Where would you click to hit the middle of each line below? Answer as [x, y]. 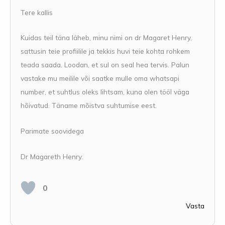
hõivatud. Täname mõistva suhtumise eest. [89, 105]
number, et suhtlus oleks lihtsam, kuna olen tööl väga [105, 92]
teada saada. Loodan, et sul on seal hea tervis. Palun [105, 65]
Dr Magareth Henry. [52, 157]
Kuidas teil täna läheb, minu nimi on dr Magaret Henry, [106, 38]
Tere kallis [37, 12]
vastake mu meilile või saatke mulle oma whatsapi [100, 78]
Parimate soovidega [52, 131]
